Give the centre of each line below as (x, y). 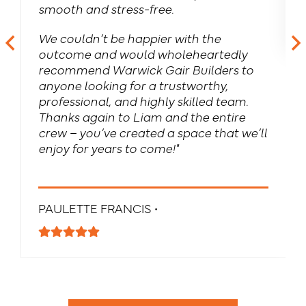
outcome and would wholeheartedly (142, 53)
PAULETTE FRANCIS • (98, 208)
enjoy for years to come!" (108, 148)
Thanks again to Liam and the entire (141, 116)
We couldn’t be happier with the (129, 38)
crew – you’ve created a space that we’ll (152, 132)
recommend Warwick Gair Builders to (145, 69)
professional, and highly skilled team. (143, 100)
